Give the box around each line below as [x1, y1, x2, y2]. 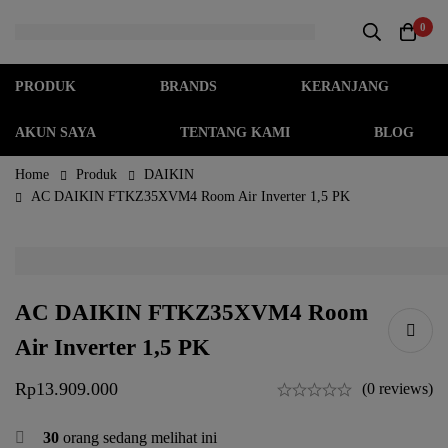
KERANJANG [301, 79, 389, 94]
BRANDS [160, 79, 217, 94]
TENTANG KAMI [180, 125, 290, 140]
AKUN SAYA [15, 125, 96, 140]
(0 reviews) [362, 380, 433, 398]
